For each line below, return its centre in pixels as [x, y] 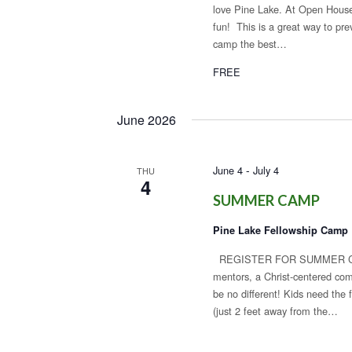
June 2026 [147, 120]
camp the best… [249, 44]
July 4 [266, 170]
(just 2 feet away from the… [275, 311]
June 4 [227, 170]
